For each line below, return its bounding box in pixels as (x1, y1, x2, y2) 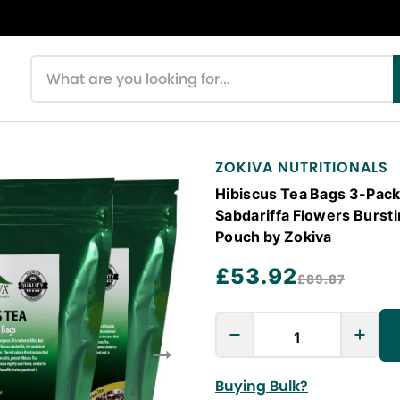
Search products (29, 55, 130, 74)
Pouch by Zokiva (215, 228, 332, 245)
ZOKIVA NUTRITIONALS (215, 157, 388, 178)
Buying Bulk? (215, 376, 308, 396)
